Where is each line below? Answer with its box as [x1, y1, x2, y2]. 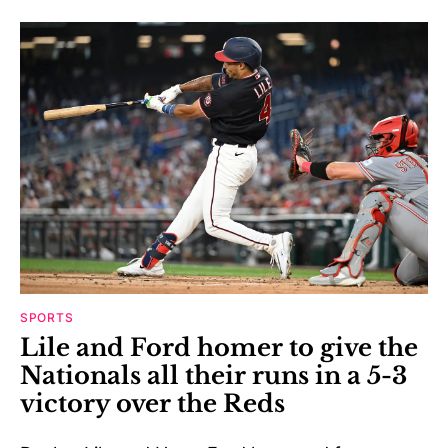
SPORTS [20, 310, 74, 326]
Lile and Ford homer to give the [20, 333, 418, 363]
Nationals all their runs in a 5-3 [20, 361, 407, 391]
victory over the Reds [20, 389, 285, 419]
